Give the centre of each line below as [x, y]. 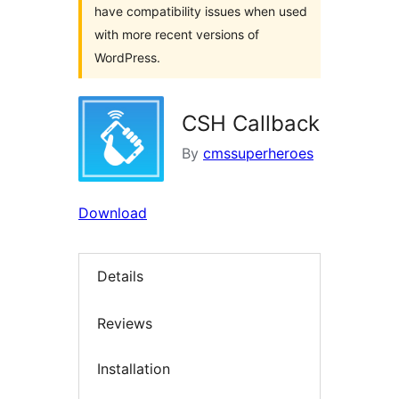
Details [120, 277]
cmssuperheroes [258, 153]
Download [113, 213]
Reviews [125, 323]
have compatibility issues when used [201, 11]
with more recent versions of [177, 34]
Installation [134, 369]
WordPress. [127, 57]
